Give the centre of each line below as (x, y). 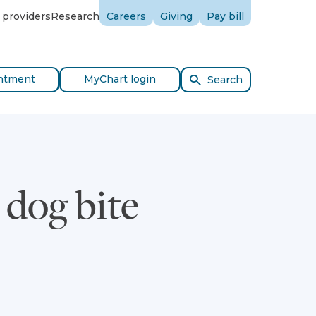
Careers (126, 16)
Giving (176, 16)
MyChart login (120, 79)
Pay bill (225, 16)
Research (75, 16)
